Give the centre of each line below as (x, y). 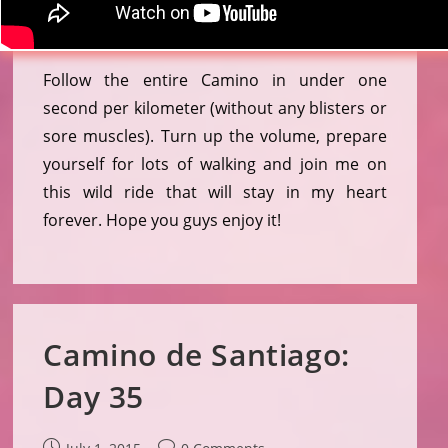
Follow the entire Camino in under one (215, 80)
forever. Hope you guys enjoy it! (162, 220)
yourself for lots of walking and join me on (215, 164)
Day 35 (94, 397)
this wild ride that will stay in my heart (215, 192)
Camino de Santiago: (196, 355)
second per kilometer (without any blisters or (215, 108)
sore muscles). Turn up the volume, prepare (215, 136)
